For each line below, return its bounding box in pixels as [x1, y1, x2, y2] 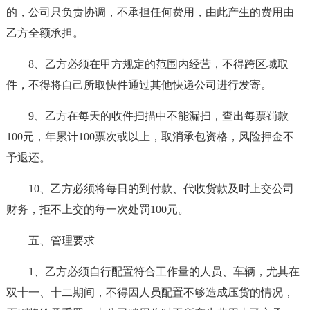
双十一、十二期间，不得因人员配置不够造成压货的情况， [6, 286, 294, 298]
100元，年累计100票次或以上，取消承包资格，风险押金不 [6, 131, 294, 143]
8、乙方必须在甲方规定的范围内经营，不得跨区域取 [28, 58, 289, 70]
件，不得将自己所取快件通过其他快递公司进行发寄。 [6, 79, 272, 91]
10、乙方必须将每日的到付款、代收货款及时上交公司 [28, 183, 294, 194]
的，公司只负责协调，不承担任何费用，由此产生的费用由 [6, 6, 294, 18]
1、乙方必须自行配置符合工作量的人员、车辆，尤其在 [28, 266, 300, 277]
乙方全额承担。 [6, 27, 84, 39]
